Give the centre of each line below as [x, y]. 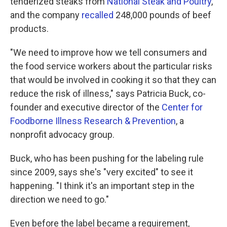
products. [29, 28]
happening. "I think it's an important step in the [102, 185]
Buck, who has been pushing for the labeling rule [107, 158]
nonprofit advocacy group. [62, 134]
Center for [182, 107]
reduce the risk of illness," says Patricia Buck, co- [108, 93]
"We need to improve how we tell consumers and [108, 52]
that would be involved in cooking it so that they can [113, 80]
